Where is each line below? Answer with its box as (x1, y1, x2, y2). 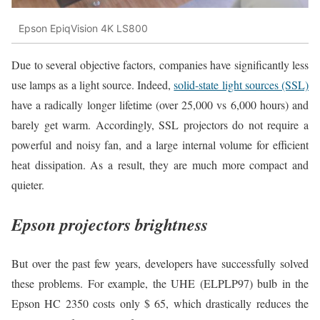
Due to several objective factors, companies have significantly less (11, 57, 309, 73)
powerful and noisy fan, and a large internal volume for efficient (11, 137, 309, 153)
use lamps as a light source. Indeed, (11, 77, 174, 93)
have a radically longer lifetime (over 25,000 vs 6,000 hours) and (11, 97, 309, 113)
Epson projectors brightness (11, 211, 208, 236)
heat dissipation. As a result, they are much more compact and (11, 157, 309, 173)
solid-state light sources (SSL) (174, 77, 309, 93)
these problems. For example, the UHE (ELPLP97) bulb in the (11, 275, 309, 291)
